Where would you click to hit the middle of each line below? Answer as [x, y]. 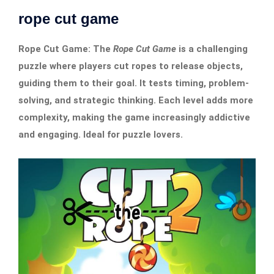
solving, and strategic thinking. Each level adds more [136, 100]
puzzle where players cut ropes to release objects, [131, 66]
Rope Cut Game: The [66, 49]
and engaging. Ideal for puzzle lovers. [101, 134]
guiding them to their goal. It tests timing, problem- [134, 83]
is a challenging [212, 49]
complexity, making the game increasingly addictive [134, 117]
